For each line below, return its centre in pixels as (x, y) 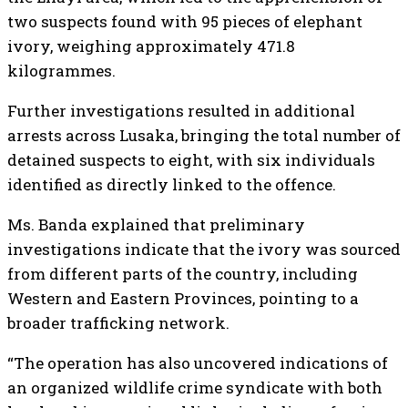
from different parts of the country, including (183, 274)
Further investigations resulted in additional (181, 111)
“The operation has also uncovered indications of (198, 363)
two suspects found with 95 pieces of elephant (185, 21)
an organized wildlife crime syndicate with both (195, 388)
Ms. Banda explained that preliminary (156, 224)
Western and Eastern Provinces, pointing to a (183, 298)
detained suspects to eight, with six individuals (191, 160)
